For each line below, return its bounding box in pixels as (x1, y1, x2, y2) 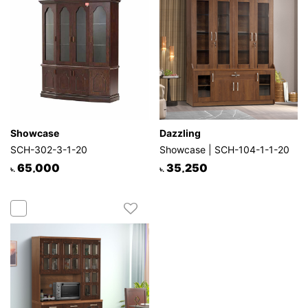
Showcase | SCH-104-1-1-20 (159, 144, 289, 156)
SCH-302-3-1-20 (10, 144, 87, 156)
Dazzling (159, 127, 201, 140)
